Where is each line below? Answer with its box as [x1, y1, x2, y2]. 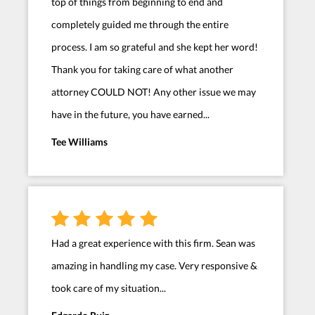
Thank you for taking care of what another [51, 63, 233, 76]
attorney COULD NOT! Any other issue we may [51, 86, 256, 98]
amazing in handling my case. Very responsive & [51, 259, 257, 272]
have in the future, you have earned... [51, 108, 210, 121]
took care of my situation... [51, 282, 166, 295]
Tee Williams [51, 136, 108, 148]
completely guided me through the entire [51, 18, 229, 31]
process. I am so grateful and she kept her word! [51, 41, 258, 53]
